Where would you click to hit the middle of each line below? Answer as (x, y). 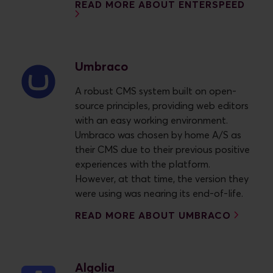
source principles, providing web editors (162, 106)
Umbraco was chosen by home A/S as (158, 135)
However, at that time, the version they (162, 179)
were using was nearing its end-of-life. (159, 193)
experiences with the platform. (143, 164)
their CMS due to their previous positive (162, 150)
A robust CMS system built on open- (156, 91)
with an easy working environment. (151, 120)
